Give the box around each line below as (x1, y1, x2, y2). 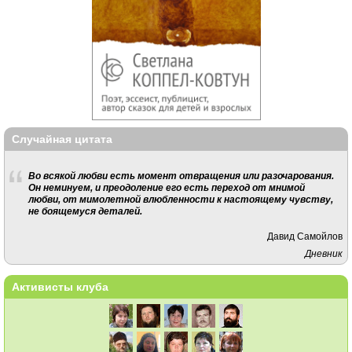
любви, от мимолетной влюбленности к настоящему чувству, (27, 193, 333, 204)
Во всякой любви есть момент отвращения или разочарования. (27, 170, 334, 181)
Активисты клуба (12, 280, 108, 293)
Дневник (305, 248, 343, 259)
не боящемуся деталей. (27, 205, 142, 216)
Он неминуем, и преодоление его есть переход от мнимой (27, 181, 305, 192)
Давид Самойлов (267, 231, 343, 242)
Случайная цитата (12, 133, 112, 146)
